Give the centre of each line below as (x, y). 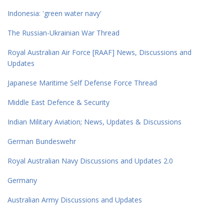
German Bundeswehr (42, 141)
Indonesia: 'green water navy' (54, 13)
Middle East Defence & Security (58, 102)
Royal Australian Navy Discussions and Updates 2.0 (90, 161)
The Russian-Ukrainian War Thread (63, 33)
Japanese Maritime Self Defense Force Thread (82, 83)
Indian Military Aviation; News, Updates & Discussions (94, 122)
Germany (22, 180)
